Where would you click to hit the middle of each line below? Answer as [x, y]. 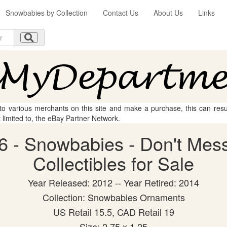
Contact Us [121, 13]
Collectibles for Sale [113, 163]
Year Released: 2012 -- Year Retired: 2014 [113, 182]
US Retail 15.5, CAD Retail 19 [113, 212]
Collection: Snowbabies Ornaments [113, 197]
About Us [168, 13]
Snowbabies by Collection [47, 13]
